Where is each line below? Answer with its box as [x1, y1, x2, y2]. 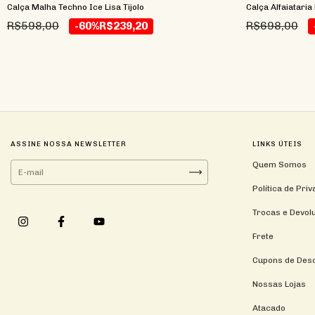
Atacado [252, 302, 286, 313]
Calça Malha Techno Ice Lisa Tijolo [7, 2, 144, 13]
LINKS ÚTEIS [252, 139, 303, 148]
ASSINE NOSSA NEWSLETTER [11, 139, 127, 148]
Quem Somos [252, 159, 307, 169]
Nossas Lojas [252, 278, 307, 289]
